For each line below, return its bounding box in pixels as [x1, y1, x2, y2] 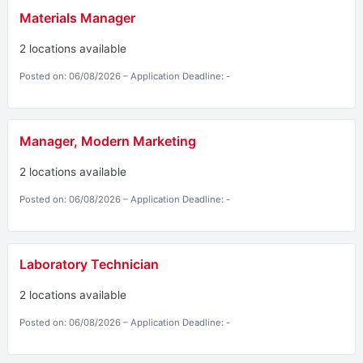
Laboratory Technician [19, 256, 159, 273]
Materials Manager [19, 10, 135, 27]
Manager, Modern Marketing [19, 133, 196, 150]
